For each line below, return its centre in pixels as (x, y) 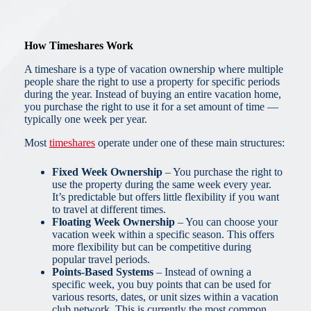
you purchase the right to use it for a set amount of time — (151, 107)
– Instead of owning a (202, 272)
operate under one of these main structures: (190, 143)
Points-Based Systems (102, 272)
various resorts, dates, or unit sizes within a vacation (165, 297)
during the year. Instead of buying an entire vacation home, (152, 94)
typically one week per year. (85, 119)
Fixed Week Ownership (107, 172)
